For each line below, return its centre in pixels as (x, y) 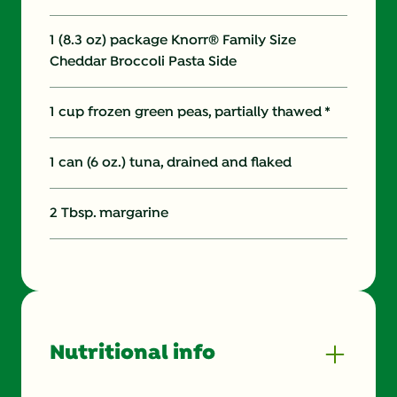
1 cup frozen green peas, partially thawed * (190, 112)
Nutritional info (132, 353)
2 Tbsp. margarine (109, 213)
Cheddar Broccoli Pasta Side (143, 62)
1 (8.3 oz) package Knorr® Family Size (173, 40)
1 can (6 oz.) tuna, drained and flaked (171, 163)
